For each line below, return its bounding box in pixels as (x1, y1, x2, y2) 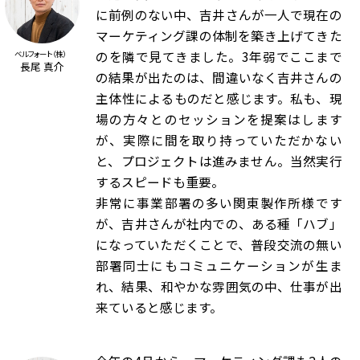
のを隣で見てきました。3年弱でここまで (96, 47, 342, 67)
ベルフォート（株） (14, 47, 67, 59)
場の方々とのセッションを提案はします (96, 110, 342, 129)
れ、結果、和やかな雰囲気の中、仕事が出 (96, 277, 342, 297)
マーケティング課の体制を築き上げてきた (96, 27, 342, 46)
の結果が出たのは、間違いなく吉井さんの (96, 68, 342, 88)
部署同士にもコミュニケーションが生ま (96, 256, 342, 276)
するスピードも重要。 (96, 173, 225, 192)
